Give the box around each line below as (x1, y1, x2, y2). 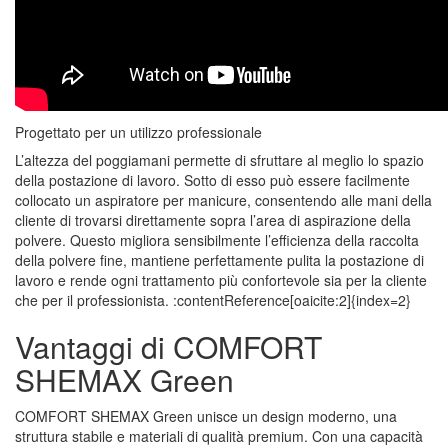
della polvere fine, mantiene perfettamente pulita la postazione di (15, 250, 424, 271)
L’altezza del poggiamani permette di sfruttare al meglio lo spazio (15, 150, 424, 171)
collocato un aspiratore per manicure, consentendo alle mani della (15, 190, 432, 211)
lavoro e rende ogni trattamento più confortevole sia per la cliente (15, 270, 427, 291)
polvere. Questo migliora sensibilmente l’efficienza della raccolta (15, 230, 419, 251)
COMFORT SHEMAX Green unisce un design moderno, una (15, 406, 397, 427)
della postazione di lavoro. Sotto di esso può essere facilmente (15, 170, 410, 191)
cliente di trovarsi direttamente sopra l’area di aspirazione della (15, 210, 411, 231)
